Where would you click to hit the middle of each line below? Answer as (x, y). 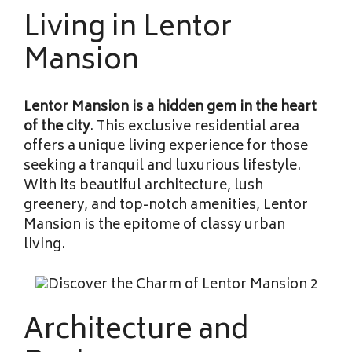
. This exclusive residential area (194, 128)
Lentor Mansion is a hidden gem (130, 108)
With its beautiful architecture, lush (143, 187)
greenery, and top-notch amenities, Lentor (166, 206)
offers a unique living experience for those (166, 147)
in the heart (278, 108)
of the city (57, 128)
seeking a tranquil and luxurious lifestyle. (162, 167)
